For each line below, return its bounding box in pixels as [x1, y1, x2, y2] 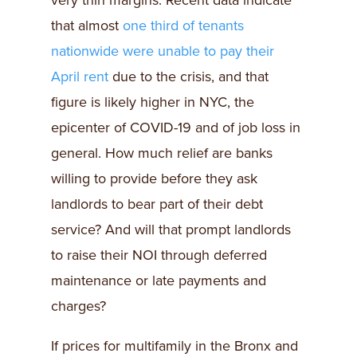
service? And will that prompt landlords [51, 221, 291, 239]
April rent [51, 68, 108, 86]
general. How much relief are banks [51, 144, 273, 163]
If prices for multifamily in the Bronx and [51, 337, 298, 355]
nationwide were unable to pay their [51, 42, 274, 61]
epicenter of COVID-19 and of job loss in [51, 119, 300, 137]
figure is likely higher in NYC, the [51, 93, 254, 112]
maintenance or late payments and [51, 272, 266, 290]
